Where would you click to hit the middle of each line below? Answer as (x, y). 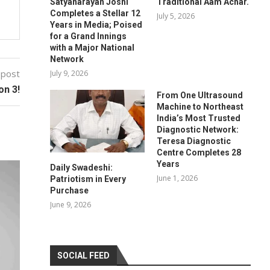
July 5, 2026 (175, 16)
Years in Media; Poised (96, 24)
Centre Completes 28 (199, 152)
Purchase (70, 190)
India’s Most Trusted (198, 118)
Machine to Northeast (200, 106)
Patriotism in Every (88, 179)
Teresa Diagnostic (193, 141)
